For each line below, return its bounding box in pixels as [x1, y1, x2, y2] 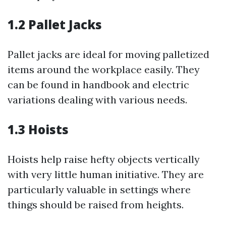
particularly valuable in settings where [8, 183, 191, 196]
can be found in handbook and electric [8, 78, 189, 91]
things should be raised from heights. [8, 198, 184, 211]
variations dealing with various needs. [8, 93, 187, 106]
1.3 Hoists [8, 121, 69, 138]
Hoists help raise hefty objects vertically [8, 153, 200, 165]
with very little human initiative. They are [8, 168, 204, 181]
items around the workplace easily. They [8, 63, 200, 76]
